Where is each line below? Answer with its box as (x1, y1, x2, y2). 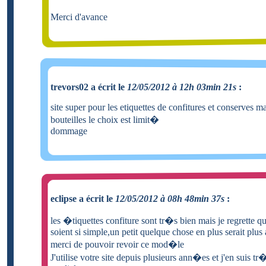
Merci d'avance (50, 11, 107, 22)
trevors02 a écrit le (50, 81, 127, 92)
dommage (50, 125, 87, 136)
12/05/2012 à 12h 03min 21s (127, 81, 236, 92)
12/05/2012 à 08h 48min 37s (115, 193, 224, 204)
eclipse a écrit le (50, 193, 115, 204)
